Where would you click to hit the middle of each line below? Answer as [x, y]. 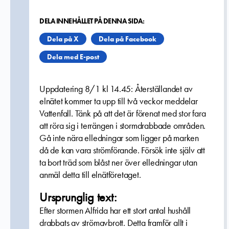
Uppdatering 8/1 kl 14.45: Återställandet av [116, 89]
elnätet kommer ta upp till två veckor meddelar [119, 101]
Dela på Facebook [128, 39]
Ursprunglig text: [78, 197]
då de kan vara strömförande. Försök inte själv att [122, 150]
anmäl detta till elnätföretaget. [90, 175]
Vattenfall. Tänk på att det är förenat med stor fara [123, 113]
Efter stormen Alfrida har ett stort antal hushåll [115, 211]
